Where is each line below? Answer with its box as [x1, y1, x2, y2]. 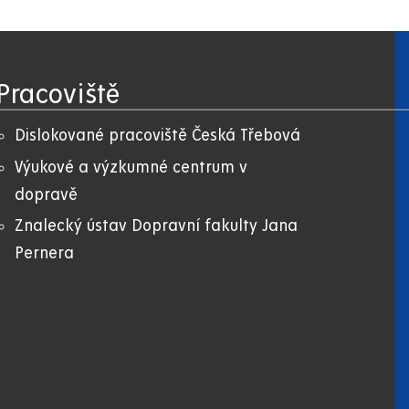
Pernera [15, 244, 75, 262]
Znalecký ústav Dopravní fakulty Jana [15, 216, 299, 235]
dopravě [15, 185, 79, 204]
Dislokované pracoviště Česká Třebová [15, 127, 301, 145]
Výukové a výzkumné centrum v [15, 158, 248, 176]
